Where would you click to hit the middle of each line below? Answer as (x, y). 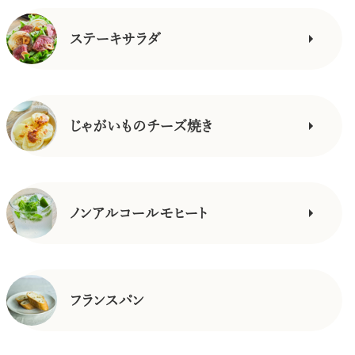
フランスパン (107, 300)
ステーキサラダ (115, 38)
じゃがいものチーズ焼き (141, 126)
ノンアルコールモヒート (139, 213)
